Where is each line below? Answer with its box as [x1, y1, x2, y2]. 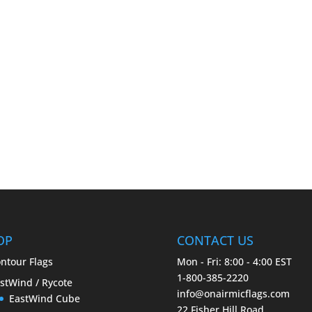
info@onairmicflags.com [176, 287, 290, 301]
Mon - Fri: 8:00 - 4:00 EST [176, 255, 292, 269]
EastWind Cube [8, 292, 80, 306]
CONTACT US [176, 232, 253, 249]
